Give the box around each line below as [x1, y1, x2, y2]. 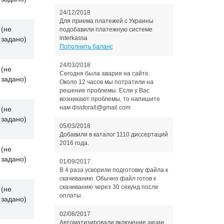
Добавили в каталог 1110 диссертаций [59, 131, 168, 138]
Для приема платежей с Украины [59, 17, 153, 24]
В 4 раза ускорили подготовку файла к [59, 166, 168, 173]
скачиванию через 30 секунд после [59, 183, 158, 190]
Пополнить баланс [59, 43, 113, 50]
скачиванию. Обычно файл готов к [59, 175, 156, 182]
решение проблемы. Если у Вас [59, 87, 149, 94]
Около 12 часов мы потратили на [59, 78, 153, 85]
